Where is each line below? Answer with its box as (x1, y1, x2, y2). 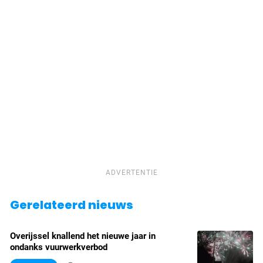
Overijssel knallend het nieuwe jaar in (10, 231, 156, 241)
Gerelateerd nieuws (10, 197, 133, 213)
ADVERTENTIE (105, 168, 158, 177)
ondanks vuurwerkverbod (10, 242, 107, 252)
